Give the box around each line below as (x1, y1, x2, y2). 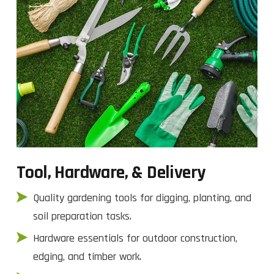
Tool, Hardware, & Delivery (17, 160, 206, 184)
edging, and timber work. (33, 249, 141, 264)
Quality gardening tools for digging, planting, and (33, 190, 251, 205)
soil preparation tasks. (33, 209, 131, 223)
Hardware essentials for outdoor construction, (33, 231, 237, 245)
